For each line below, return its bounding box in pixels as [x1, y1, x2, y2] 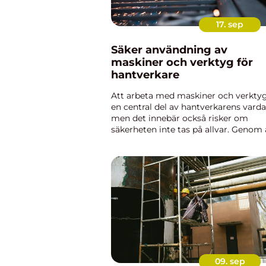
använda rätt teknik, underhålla [111, 135, 239, 146]
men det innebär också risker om [111, 113, 248, 123]
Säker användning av [111, 43, 227, 56]
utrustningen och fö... [111, 147, 199, 157]
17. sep [216, 19, 243, 30]
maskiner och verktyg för [111, 56, 253, 69]
